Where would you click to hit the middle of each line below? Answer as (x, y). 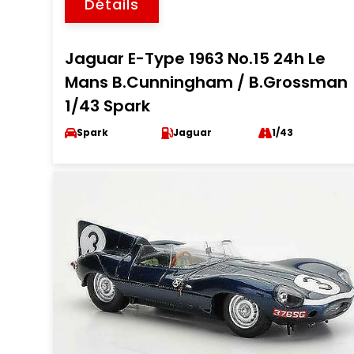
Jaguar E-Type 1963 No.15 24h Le (196, 58)
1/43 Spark (108, 106)
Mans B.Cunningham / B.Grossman (207, 82)
